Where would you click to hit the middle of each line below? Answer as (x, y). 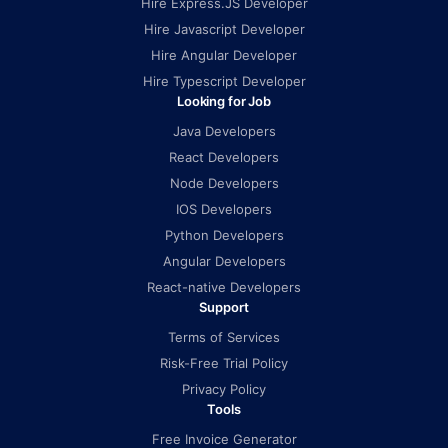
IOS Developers (224, 209)
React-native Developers (224, 287)
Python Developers (224, 235)
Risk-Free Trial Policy (224, 363)
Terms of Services (224, 337)
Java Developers (224, 131)
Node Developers (224, 183)
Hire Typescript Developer (224, 81)
